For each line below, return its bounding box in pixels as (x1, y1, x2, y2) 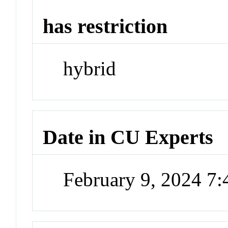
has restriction (43, 15, 168, 38)
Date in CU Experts (43, 126, 214, 149)
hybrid (63, 57, 117, 79)
